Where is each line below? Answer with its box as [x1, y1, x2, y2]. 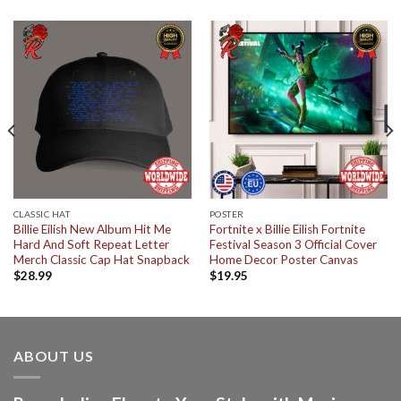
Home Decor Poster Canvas [209, 252, 358, 267]
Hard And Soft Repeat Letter [13, 236, 169, 252]
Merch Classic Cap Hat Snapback [13, 252, 190, 267]
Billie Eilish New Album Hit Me [13, 221, 171, 236]
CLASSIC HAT [13, 208, 71, 219]
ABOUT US [13, 346, 94, 364]
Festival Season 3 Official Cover [209, 236, 377, 252]
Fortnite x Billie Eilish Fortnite [209, 221, 365, 236]
